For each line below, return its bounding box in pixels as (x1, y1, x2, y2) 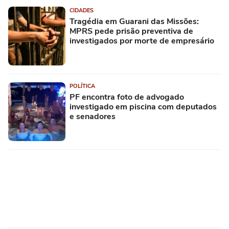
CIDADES (70, 7, 94, 14)
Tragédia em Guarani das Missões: (70, 16, 199, 27)
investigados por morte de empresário (70, 35, 214, 47)
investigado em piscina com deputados (70, 101, 217, 112)
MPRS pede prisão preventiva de (70, 26, 193, 37)
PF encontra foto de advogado (70, 91, 184, 103)
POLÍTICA (70, 82, 95, 90)
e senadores (70, 111, 116, 122)
